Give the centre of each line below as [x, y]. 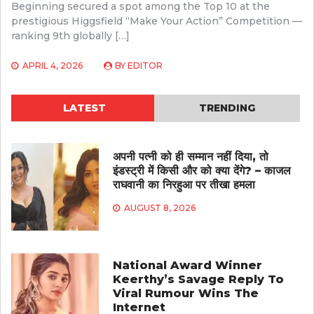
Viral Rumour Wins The [185, 293]
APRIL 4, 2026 [53, 65]
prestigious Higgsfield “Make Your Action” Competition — [157, 21]
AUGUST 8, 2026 [159, 207]
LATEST [84, 108]
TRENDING [227, 108]
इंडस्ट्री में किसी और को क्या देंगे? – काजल [202, 170]
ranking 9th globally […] [70, 35]
